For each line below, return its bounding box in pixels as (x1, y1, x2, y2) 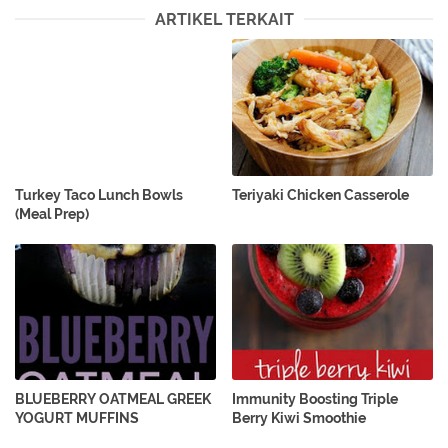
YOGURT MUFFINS (15, 410, 139, 427)
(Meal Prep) (15, 205, 89, 222)
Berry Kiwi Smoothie (232, 410, 367, 427)
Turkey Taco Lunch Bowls (15, 186, 183, 203)
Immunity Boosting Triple (232, 391, 399, 408)
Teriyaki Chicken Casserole (232, 186, 410, 203)
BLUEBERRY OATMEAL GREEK (15, 391, 211, 408)
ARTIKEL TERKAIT (154, 10, 294, 30)
